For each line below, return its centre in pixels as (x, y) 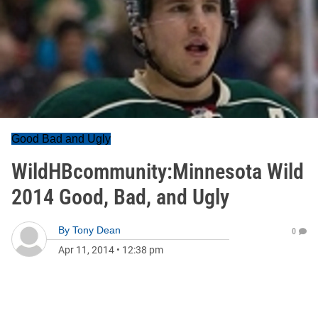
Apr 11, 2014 (86, 250)
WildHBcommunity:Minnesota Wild (158, 171)
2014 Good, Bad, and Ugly (120, 197)
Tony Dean (97, 230)
